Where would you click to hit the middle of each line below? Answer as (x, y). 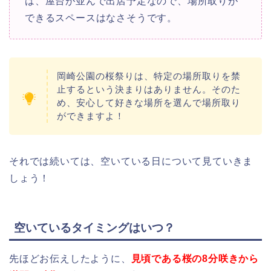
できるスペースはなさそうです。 (101, 18)
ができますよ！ (91, 116)
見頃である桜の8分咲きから (195, 259)
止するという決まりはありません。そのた (149, 89)
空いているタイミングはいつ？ (94, 228)
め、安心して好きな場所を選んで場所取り (149, 102)
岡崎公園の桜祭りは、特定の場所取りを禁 (149, 76)
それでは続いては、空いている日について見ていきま (131, 161)
